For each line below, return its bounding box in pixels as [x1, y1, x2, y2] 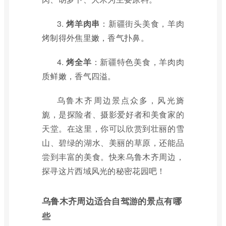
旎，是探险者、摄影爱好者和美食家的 [42, 108, 184, 120]
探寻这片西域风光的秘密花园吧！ [42, 165, 165, 177]
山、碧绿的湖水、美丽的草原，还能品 [42, 137, 184, 148]
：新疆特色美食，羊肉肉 [91, 56, 184, 68]
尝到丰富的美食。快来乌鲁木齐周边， [42, 151, 184, 162]
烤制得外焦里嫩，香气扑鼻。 [42, 32, 149, 43]
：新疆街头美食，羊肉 [100, 18, 184, 29]
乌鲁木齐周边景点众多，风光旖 [57, 94, 184, 106]
